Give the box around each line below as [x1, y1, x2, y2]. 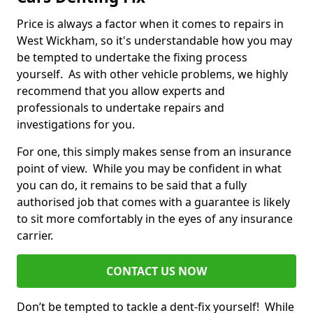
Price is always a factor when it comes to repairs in [17, 16, 284, 32]
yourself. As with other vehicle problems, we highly [17, 66, 288, 82]
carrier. [17, 228, 56, 244]
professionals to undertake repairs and [17, 100, 224, 116]
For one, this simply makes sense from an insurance [17, 144, 291, 160]
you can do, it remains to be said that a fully [17, 177, 247, 194]
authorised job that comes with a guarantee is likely [17, 194, 290, 210]
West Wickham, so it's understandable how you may [17, 33, 292, 49]
